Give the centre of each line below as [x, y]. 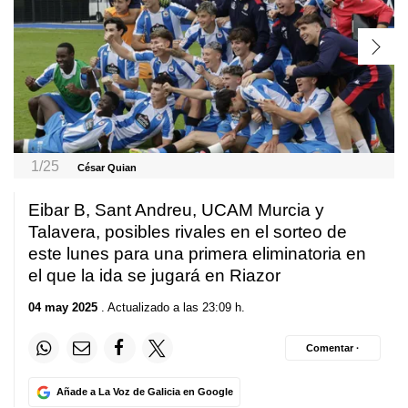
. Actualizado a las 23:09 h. [171, 308]
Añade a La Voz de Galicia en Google [144, 392]
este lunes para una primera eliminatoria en [197, 253]
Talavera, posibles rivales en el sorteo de [188, 231]
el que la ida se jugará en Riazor [154, 275]
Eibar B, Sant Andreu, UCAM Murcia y [176, 209]
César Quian [107, 167]
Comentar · [333, 347]
